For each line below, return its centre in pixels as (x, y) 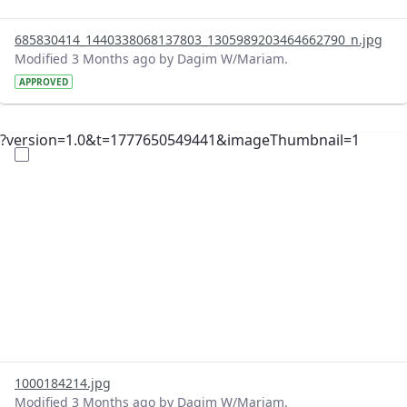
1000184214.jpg (63, 383)
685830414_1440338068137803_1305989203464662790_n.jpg (199, 40)
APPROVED (44, 82)
